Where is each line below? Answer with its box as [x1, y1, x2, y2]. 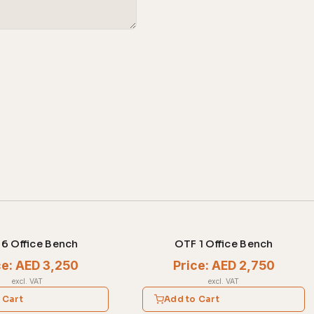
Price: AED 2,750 [172, 257, 275, 273]
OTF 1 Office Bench [174, 238, 273, 251]
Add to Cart [164, 293, 219, 304]
